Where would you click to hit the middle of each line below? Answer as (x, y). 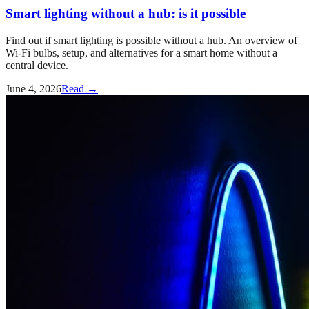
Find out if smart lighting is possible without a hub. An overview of (151, 40)
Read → (80, 88)
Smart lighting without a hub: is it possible (126, 14)
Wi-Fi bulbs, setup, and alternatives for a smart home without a (141, 52)
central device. (37, 65)
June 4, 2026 (33, 88)
